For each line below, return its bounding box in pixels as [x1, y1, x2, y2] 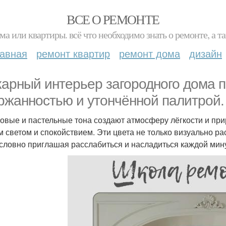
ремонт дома [119, 46, 180, 61]
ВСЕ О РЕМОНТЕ [67, 11, 159, 28]
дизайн [189, 46, 222, 61]
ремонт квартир [36, 46, 110, 61]
